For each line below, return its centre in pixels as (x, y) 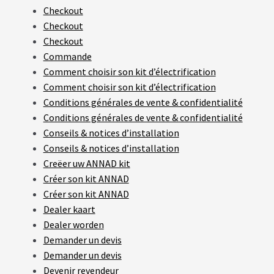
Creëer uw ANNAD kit (87, 163)
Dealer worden (73, 224)
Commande (67, 56)
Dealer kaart (69, 209)
